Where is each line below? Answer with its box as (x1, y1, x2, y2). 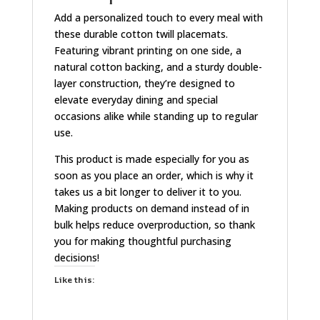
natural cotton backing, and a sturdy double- (54, 60, 262, 74)
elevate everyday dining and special (54, 93, 218, 107)
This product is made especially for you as (54, 152, 249, 166)
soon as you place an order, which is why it (54, 169, 254, 183)
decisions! (54, 251, 99, 265)
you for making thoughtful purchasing (54, 234, 231, 249)
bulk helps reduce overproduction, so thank (54, 218, 255, 232)
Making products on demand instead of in (54, 201, 249, 216)
